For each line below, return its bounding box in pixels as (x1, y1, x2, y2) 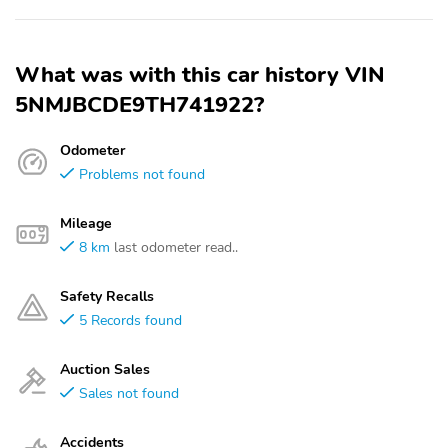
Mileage (60, 213, 112, 233)
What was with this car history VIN (15, 60, 385, 90)
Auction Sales (60, 359, 150, 379)
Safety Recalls (60, 286, 154, 306)
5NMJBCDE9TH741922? (15, 90, 264, 120)
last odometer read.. (114, 237, 238, 257)
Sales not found (79, 383, 179, 403)
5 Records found (79, 310, 182, 330)
